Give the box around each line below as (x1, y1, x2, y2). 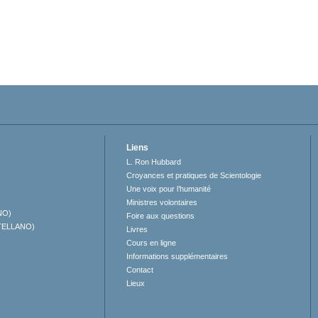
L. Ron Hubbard (126, 158, 182, 167)
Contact (126, 265, 154, 275)
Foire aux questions (126, 212, 195, 221)
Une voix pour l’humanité (126, 185, 212, 194)
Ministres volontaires (126, 198, 198, 207)
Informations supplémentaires (126, 252, 229, 261)
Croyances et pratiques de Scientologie (126, 171, 262, 180)
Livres (126, 225, 148, 234)
